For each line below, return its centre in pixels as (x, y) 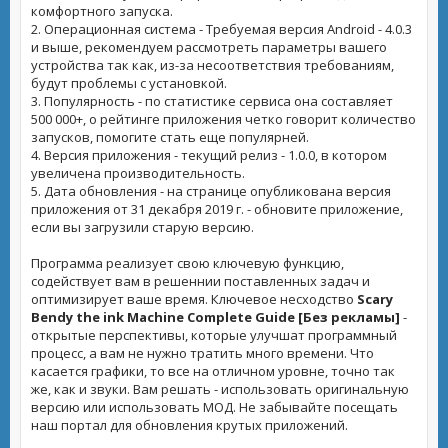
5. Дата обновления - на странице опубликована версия (211, 191)
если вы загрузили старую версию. (142, 227)
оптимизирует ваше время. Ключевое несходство (194, 299)
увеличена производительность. (138, 173)
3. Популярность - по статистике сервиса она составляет (212, 101)
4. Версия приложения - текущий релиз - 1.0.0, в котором (209, 155)
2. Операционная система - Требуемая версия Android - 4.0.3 (221, 29)
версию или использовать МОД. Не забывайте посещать (214, 407)
